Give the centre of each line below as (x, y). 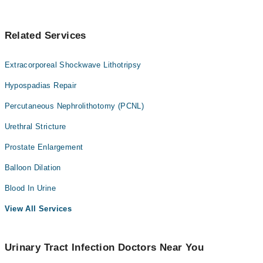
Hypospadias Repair (41, 85)
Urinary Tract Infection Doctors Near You (104, 247)
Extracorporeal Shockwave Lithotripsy (73, 65)
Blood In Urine (30, 188)
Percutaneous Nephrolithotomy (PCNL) (74, 106)
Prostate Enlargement (44, 147)
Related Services (45, 36)
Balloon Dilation (33, 168)
